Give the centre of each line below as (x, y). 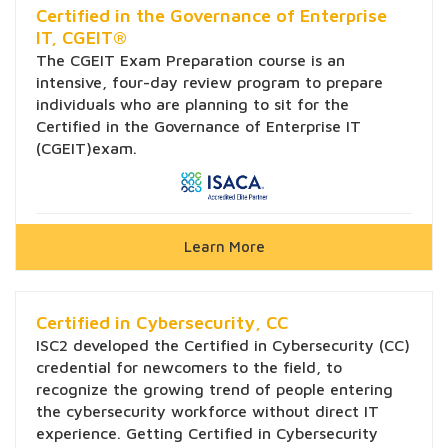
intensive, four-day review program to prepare (209, 82)
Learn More (224, 247)
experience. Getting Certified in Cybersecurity (207, 433)
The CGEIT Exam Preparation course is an (190, 60)
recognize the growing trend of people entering (214, 389)
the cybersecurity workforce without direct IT (207, 411)
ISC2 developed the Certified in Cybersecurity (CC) (223, 345)
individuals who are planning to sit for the (192, 104)
